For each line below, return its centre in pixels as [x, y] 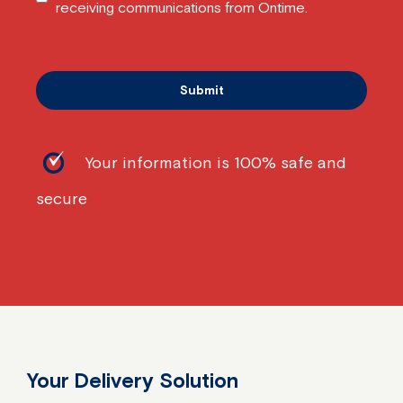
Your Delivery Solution [133, 380]
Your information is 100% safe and [215, 162]
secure [62, 198]
